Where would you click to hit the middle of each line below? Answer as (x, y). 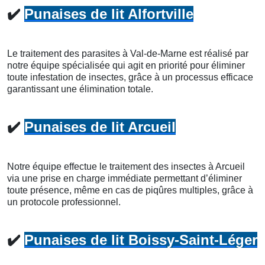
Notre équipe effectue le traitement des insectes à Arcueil (126, 166)
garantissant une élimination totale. (80, 89)
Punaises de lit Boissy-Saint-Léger (141, 240)
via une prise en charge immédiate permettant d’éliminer (125, 178)
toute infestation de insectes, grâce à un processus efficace (130, 77)
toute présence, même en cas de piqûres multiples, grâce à (130, 190)
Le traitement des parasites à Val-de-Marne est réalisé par (128, 53)
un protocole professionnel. (64, 202)
